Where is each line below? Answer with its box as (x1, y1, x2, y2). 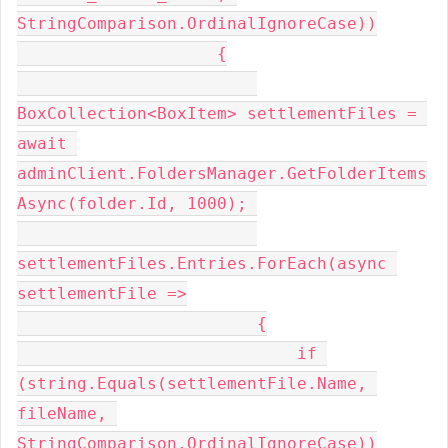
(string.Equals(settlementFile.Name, (17, 374, 367, 393)
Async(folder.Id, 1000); (17, 194, 257, 213)
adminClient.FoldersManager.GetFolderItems (17, 164, 427, 183)
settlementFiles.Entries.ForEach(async (17, 254, 387, 273)
